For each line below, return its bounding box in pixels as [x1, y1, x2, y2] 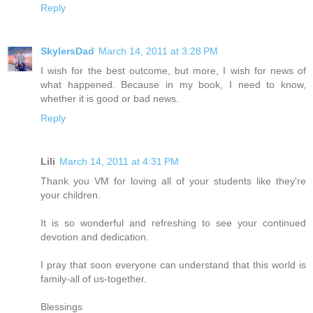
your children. [41, 189, 101, 201]
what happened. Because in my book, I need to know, [41, 79, 306, 91]
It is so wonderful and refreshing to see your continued [41, 217, 306, 229]
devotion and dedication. [41, 231, 149, 243]
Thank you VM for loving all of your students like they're [41, 175, 306, 187]
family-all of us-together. [41, 273, 147, 285]
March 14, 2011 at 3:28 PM [99, 45, 218, 57]
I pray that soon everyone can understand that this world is [41, 259, 306, 271]
